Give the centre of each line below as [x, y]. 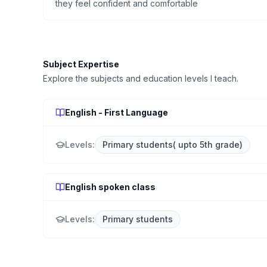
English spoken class [110, 187]
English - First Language [117, 112]
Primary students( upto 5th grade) [173, 145]
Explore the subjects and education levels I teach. [141, 78]
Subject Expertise [81, 64]
